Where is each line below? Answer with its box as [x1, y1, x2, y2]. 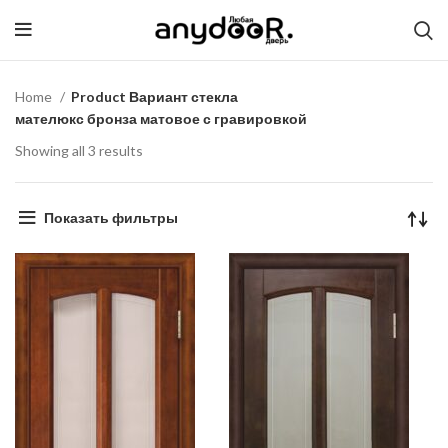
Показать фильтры [43, 208, 178, 226]
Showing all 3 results [15, 142, 143, 159]
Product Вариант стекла [71, 88, 238, 105]
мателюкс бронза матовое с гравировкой [15, 110, 307, 127]
